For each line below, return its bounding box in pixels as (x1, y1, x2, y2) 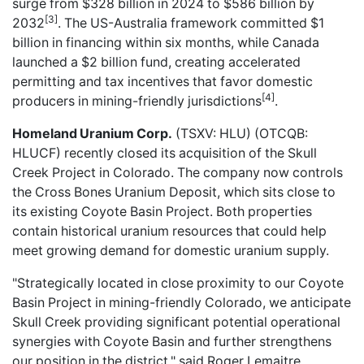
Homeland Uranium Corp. (12, 125, 172, 141)
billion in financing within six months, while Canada (12, 34, 319, 50)
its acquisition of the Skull (158, 145, 317, 161)
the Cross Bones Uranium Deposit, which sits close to (12, 184, 336, 200)
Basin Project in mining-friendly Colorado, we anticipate (12, 294, 351, 310)
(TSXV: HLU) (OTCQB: (172, 125, 308, 141)
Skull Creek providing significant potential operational (12, 314, 340, 330)
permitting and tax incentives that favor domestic (12, 73, 313, 89)
